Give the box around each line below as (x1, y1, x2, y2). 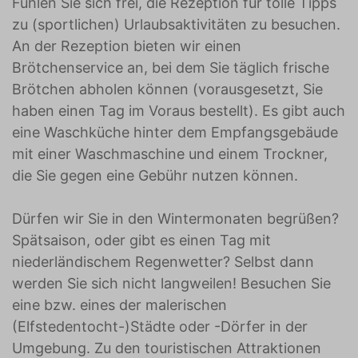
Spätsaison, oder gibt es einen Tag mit (12, 232, 271, 249)
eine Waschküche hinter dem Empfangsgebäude (12, 124, 338, 141)
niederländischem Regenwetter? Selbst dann (12, 253, 314, 270)
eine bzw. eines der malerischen (12, 296, 227, 313)
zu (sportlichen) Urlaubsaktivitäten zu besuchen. (12, 16, 340, 33)
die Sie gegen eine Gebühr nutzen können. (12, 167, 298, 184)
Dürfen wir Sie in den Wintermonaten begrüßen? (12, 210, 339, 227)
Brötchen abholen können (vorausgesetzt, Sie (12, 81, 323, 97)
